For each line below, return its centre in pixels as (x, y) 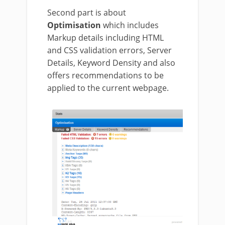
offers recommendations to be (105, 76)
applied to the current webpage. (108, 88)
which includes (130, 25)
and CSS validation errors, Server (109, 50)
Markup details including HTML (105, 38)
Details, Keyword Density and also (111, 63)
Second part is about (87, 13)
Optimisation (74, 25)
